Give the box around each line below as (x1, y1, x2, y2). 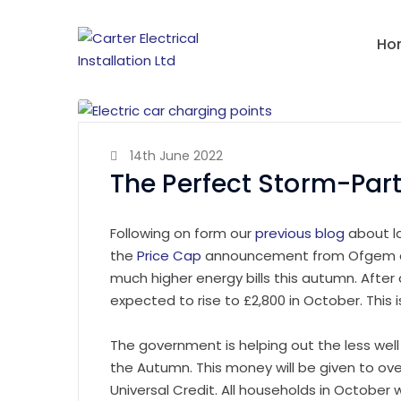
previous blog (255, 224, 348, 243)
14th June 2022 (130, 147, 223, 166)
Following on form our (110, 224, 255, 243)
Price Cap (133, 246, 201, 266)
